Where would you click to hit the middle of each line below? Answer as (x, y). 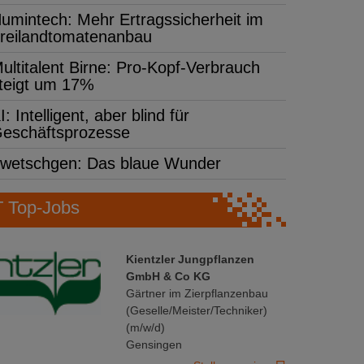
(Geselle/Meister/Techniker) (197, 310)
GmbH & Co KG (168, 276)
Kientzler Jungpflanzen (190, 259)
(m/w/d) (145, 327)
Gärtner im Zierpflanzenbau (197, 293)
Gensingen (154, 344)
